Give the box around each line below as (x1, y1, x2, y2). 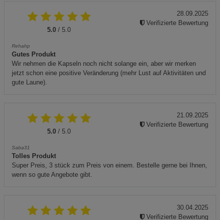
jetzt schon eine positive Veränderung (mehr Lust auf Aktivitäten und (12, 69, 206, 77)
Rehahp (12, 43, 30, 49)
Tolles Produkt (12, 152, 56, 160)
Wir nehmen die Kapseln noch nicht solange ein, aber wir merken (12, 60, 196, 68)
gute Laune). (12, 79, 47, 86)
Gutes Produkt (12, 51, 55, 58)
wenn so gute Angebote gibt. (12, 171, 92, 179)
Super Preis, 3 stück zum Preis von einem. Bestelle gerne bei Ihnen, (12, 162, 207, 169)
